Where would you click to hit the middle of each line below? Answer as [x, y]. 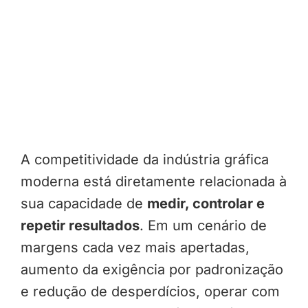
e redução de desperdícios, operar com [150, 292]
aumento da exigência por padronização [152, 270]
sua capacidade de [84, 204]
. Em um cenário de [203, 226]
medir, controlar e [206, 204]
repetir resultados [80, 226]
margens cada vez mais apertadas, [135, 248]
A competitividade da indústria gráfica [144, 160]
